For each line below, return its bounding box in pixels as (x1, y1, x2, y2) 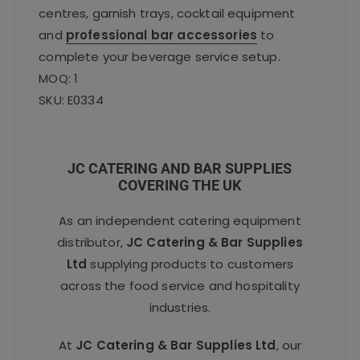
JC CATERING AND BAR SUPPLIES (67, 159, 292, 177)
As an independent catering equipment (59, 211, 301, 229)
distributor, (57, 233, 127, 251)
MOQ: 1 (39, 69, 79, 87)
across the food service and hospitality (60, 276, 300, 294)
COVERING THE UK (118, 176, 242, 194)
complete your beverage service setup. (39, 47, 280, 65)
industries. (149, 298, 211, 316)
